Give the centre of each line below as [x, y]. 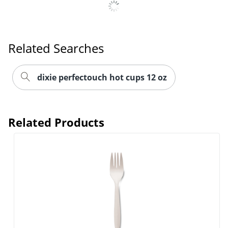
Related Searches [56, 48]
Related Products [56, 122]
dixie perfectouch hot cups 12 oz [102, 77]
